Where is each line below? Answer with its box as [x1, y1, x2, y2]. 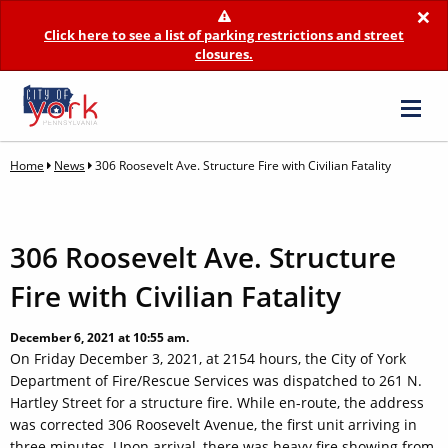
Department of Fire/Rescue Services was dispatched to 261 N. [10, 371, 422, 391]
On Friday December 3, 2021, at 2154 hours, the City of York [10, 349, 406, 369]
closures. [195, 45, 253, 63]
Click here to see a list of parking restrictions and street [44, 26, 404, 44]
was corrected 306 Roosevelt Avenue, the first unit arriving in [10, 415, 417, 435]
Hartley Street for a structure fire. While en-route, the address [10, 393, 424, 413]
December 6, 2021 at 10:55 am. [10, 329, 189, 347]
